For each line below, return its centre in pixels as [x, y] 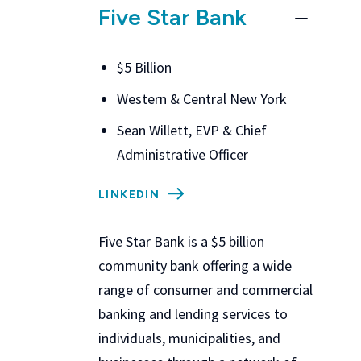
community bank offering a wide [195, 266]
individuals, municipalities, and [189, 338]
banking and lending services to [193, 314]
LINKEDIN [129, 195]
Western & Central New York [201, 99]
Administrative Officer [182, 154]
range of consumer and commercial [205, 290]
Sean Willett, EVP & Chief [191, 130]
